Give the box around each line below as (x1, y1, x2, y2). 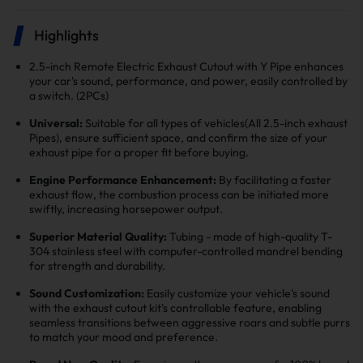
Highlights (34, 26, 99, 45)
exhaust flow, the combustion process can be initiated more (29, 187, 329, 203)
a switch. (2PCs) (29, 88, 109, 104)
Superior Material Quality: (29, 229, 167, 245)
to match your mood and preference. (29, 330, 218, 345)
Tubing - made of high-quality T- (167, 229, 332, 245)
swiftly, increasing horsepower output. (29, 202, 225, 217)
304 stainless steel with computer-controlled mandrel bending (29, 244, 343, 259)
